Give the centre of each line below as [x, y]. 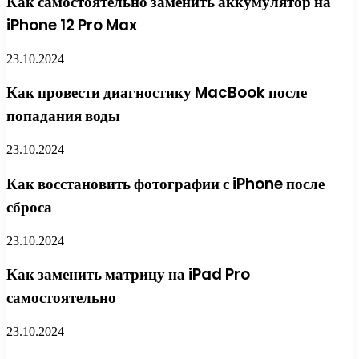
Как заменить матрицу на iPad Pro [128, 275]
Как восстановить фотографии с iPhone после [165, 184]
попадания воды [63, 116]
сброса [29, 207]
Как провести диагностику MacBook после [157, 93]
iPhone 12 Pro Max [72, 25]
